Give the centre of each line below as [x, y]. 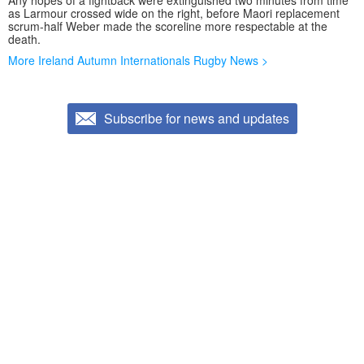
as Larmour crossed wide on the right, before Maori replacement [174, 13]
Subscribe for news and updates [196, 119]
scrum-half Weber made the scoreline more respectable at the [168, 26]
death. [24, 39]
